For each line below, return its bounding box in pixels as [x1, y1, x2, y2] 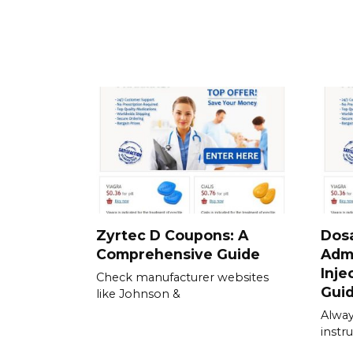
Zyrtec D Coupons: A [96, 226, 248, 243]
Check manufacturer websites [96, 269, 269, 284]
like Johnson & [96, 286, 180, 301]
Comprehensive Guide [96, 245, 260, 262]
